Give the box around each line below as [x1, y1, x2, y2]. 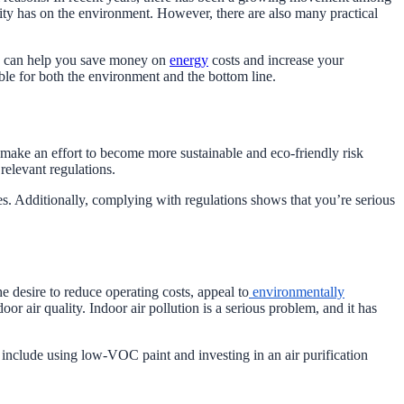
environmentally [249, 284, 344, 300]
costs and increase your [208, 51, 344, 68]
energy [170, 51, 208, 68]
